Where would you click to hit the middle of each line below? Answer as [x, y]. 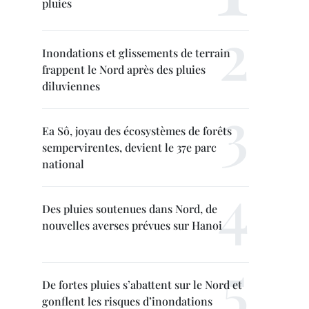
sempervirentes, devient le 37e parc [129, 147]
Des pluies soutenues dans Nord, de [130, 209]
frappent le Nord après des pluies [124, 69]
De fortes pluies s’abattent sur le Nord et [142, 285]
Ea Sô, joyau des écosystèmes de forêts [137, 131]
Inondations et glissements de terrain [136, 53]
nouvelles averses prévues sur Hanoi [132, 225]
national [63, 164]
